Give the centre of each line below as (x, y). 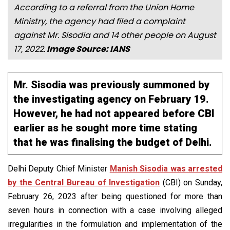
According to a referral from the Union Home (104, 7)
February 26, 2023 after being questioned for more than (115, 196)
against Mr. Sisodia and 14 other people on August (115, 35)
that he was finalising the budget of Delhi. (113, 142)
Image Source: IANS (88, 49)
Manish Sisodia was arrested (166, 168)
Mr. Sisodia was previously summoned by (111, 84)
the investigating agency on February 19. (111, 99)
